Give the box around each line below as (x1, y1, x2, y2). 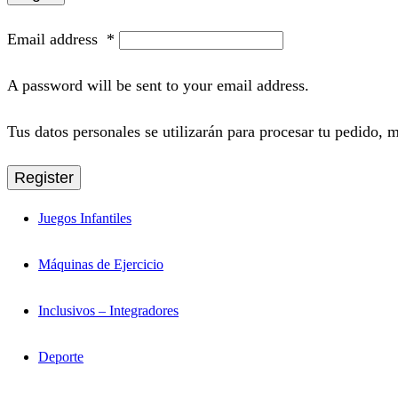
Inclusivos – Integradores (38, 303, 179, 319)
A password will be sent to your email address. (7, 76, 309, 94)
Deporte (38, 349, 84, 365)
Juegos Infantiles (38, 211, 131, 227)
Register (14, 167, 74, 187)
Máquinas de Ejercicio (38, 257, 163, 273)
